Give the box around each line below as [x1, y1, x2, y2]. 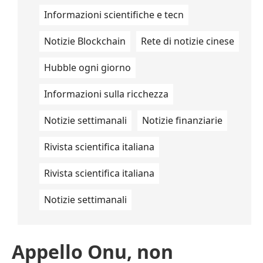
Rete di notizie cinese [141, 35, 234, 48]
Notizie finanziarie [142, 114, 222, 127]
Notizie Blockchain [44, 35, 126, 48]
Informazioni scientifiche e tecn [44, 8, 184, 21]
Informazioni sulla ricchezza [44, 87, 168, 100]
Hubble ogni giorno [44, 61, 131, 74]
